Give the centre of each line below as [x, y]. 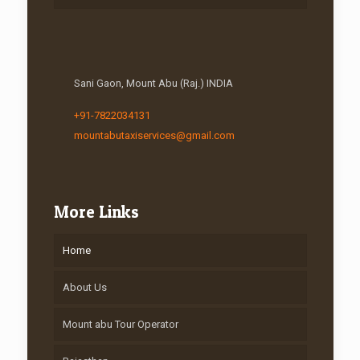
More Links [96, 211]
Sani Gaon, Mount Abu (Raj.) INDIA [153, 83]
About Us [84, 287]
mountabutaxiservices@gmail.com [154, 135]
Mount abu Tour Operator [120, 324]
